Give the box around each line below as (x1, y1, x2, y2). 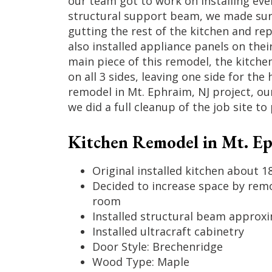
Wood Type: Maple (92, 254, 189, 269)
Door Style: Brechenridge (92, 239, 223, 254)
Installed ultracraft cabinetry (92, 223, 244, 239)
